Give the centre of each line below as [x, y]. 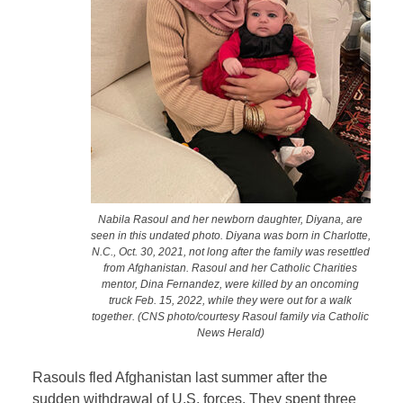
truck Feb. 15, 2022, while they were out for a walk [231, 300]
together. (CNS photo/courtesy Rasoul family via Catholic [231, 317]
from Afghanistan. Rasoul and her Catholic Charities [231, 268]
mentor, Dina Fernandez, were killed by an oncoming [231, 284]
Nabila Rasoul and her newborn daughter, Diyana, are [231, 219]
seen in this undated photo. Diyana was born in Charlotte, [230, 236]
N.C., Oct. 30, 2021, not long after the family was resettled [230, 252]
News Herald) [230, 333]
